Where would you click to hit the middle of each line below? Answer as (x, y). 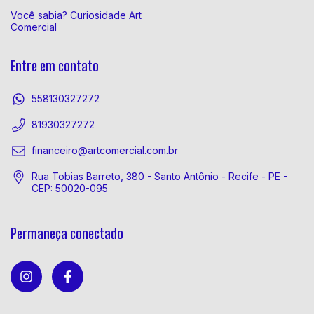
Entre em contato (55, 66)
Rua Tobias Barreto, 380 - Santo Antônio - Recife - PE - (159, 177)
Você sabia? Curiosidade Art (76, 15)
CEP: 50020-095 (70, 189)
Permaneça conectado (67, 234)
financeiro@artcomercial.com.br (105, 151)
